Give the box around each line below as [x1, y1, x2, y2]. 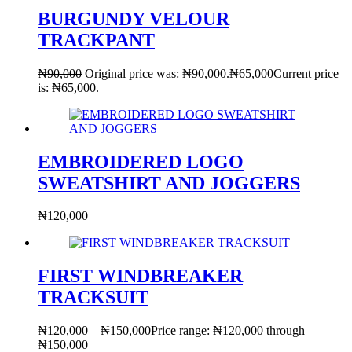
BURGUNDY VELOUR [38, 8, 229, 29]
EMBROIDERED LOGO [38, 151, 244, 172]
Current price [273, 66, 339, 80]
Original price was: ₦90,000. [85, 66, 229, 80]
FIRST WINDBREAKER [38, 266, 243, 287]
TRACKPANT [38, 29, 155, 50]
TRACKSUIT [38, 287, 148, 308]
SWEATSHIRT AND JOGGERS [38, 172, 300, 193]
